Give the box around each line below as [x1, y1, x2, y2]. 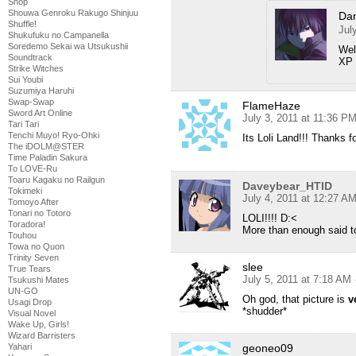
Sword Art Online [8, 108, 72, 118]
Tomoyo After [8, 197, 59, 207]
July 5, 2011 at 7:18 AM [242, 273, 351, 286]
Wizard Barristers [8, 331, 75, 340]
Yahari [8, 342, 32, 351]
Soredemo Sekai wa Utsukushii [8, 41, 128, 51]
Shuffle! [8, 19, 37, 29]
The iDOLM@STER [8, 141, 84, 151]
